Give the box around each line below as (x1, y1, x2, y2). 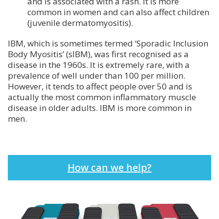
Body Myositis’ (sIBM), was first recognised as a (8, 48, 189, 60)
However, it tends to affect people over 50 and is (8, 81, 192, 92)
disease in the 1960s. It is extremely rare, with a (8, 59, 190, 70)
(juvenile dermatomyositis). (27, 17, 133, 28)
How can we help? (67, 161, 152, 174)
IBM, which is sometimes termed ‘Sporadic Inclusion (8, 38, 208, 49)
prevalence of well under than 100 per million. (8, 70, 185, 81)
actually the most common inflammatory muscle (8, 91, 196, 103)
